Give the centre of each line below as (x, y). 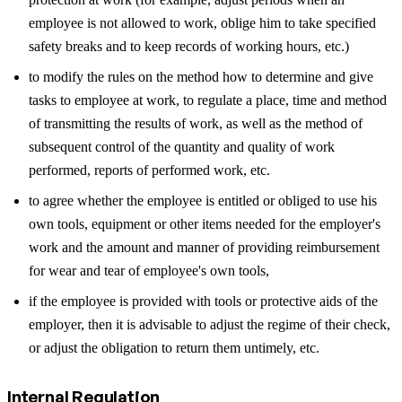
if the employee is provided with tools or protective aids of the (203, 301)
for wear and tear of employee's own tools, (149, 270)
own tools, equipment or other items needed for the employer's (205, 223)
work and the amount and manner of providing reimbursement (204, 247)
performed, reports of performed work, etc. (149, 170)
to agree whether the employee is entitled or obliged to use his (203, 200)
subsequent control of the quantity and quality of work (182, 146)
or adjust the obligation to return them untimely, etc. (174, 347)
